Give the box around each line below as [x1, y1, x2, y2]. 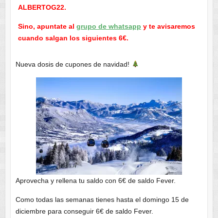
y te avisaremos [141, 22, 195, 31]
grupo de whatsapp [76, 22, 141, 31]
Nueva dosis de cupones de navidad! [15, 60, 131, 69]
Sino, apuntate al [18, 22, 76, 31]
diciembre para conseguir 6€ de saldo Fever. [15, 207, 153, 216]
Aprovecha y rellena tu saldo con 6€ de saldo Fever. [15, 177, 176, 185]
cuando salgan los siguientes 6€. [18, 34, 128, 42]
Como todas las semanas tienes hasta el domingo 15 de [15, 196, 189, 204]
